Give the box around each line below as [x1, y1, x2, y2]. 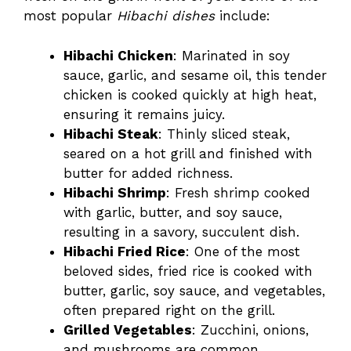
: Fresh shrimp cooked [166, 184, 310, 201]
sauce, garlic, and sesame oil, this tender [63, 67, 327, 83]
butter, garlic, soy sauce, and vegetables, [63, 282, 325, 299]
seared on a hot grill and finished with [63, 145, 313, 161]
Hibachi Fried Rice [63, 243, 186, 259]
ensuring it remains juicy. [63, 106, 225, 122]
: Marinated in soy [173, 47, 290, 63]
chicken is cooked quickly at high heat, [63, 86, 317, 103]
